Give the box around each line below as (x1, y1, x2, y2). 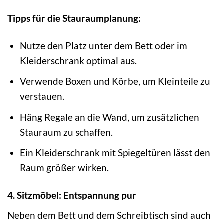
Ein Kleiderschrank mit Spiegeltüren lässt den (19, 147, 210, 159)
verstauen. (19, 90, 64, 102)
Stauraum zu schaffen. (19, 126, 113, 138)
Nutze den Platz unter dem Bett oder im (19, 39, 187, 51)
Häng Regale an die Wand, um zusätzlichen (19, 111, 199, 123)
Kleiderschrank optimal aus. (19, 54, 137, 66)
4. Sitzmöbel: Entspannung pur (7, 189, 136, 201)
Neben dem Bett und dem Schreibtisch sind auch (7, 209, 211, 221)
